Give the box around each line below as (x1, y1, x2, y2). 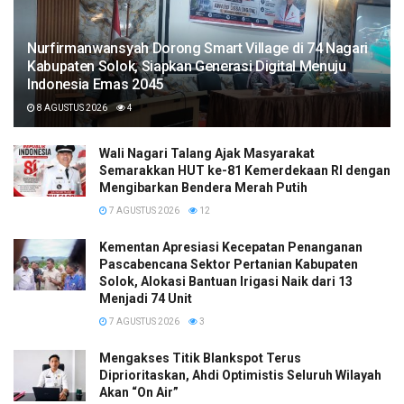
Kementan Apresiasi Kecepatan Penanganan (99, 240, 363, 255)
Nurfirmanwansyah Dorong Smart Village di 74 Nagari (27, 40, 368, 58)
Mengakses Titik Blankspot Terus (99, 351, 301, 366)
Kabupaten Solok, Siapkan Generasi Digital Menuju (27, 58, 346, 76)
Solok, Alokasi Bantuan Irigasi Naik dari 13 (99, 274, 353, 289)
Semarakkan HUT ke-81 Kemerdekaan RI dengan (99, 163, 390, 179)
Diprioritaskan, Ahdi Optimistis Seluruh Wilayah (99, 368, 381, 383)
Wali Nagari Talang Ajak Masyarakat (99, 146, 315, 161)
